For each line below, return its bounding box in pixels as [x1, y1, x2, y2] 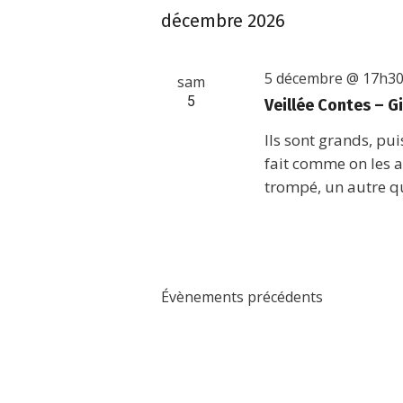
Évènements [161, 287, 245, 307]
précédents [244, 287, 324, 307]
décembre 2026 [161, 10, 286, 31]
